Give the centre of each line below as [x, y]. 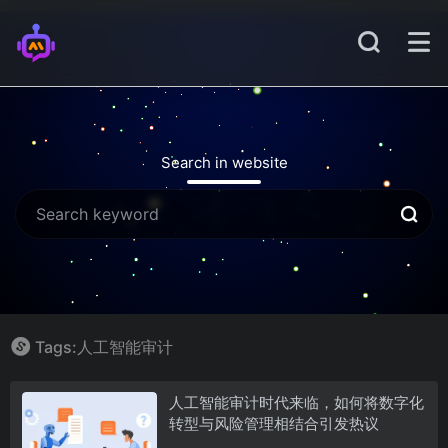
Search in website [224, 162]
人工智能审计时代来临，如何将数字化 [296, 402]
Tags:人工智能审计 [104, 347]
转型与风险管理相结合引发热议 [273, 423]
